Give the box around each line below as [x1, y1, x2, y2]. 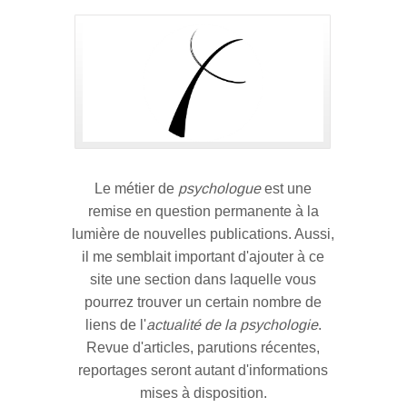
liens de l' [84, 317, 146, 333]
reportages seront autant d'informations [78, 362, 329, 379]
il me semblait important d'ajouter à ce [82, 249, 325, 265]
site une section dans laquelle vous [90, 272, 317, 288]
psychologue [178, 181, 262, 197]
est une [261, 181, 313, 197]
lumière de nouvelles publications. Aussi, [72, 226, 335, 243]
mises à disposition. [139, 385, 267, 402]
